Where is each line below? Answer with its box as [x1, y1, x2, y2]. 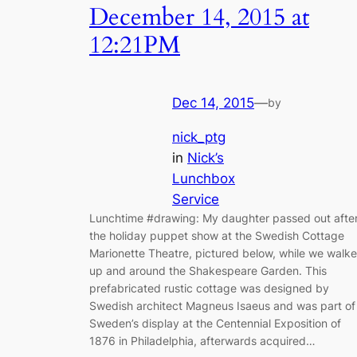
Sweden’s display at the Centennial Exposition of [89, 316, 341, 330]
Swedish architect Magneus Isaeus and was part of [89, 298, 355, 312]
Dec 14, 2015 [172, 95, 254, 112]
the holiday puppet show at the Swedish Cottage [89, 228, 344, 242]
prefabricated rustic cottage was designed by [89, 280, 329, 295]
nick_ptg [172, 128, 226, 145]
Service [172, 190, 219, 207]
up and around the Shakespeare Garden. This [89, 263, 327, 277]
